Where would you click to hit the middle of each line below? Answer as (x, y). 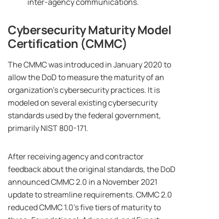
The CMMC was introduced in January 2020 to (89, 65)
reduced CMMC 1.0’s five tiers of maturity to (84, 208)
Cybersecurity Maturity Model (89, 30)
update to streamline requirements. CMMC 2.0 (90, 195)
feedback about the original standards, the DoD (92, 169)
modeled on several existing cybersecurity (83, 103)
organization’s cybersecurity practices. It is (84, 90)
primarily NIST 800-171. (48, 128)
